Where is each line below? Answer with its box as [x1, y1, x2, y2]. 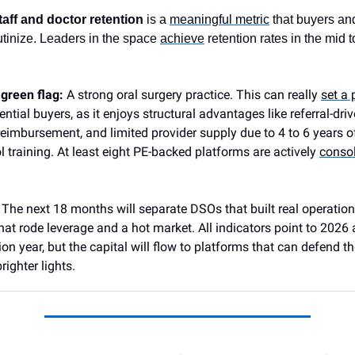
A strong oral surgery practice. [67, 86, 233, 102]
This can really [236, 86, 321, 102]
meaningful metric [170, 12, 269, 26]
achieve [160, 31, 204, 45]
